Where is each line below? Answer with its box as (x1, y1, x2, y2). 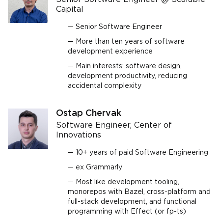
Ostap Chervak (56, 110, 121, 117)
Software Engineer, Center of (56, 122, 172, 129)
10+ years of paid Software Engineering (76, 150, 208, 156)
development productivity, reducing (68, 73, 187, 79)
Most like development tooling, (76, 179, 179, 185)
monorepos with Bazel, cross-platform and (68, 189, 211, 195)
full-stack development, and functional (68, 199, 196, 205)
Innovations (56, 132, 101, 139)
